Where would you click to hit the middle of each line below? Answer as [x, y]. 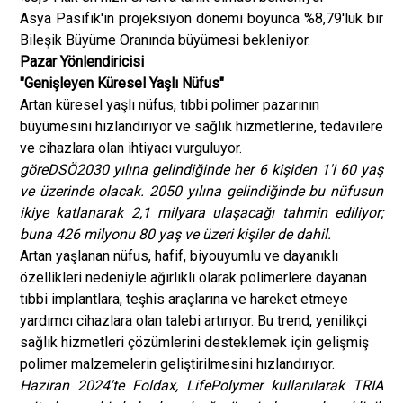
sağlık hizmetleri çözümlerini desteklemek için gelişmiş [194, 342]
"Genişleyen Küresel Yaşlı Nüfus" [122, 83]
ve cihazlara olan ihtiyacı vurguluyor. [131, 148]
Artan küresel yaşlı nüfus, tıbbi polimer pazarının [170, 105]
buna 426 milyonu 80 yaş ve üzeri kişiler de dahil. [175, 234]
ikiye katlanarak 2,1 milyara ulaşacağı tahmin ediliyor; [201, 213]
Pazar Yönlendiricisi [82, 62]
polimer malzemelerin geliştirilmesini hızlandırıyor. [177, 364]
